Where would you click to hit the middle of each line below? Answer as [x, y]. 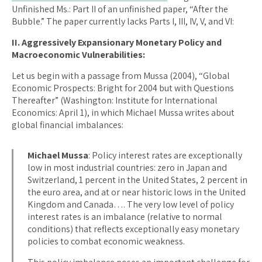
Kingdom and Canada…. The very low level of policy [131, 204]
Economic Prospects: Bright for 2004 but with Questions [123, 88]
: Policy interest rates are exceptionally [165, 155]
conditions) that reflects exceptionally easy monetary [133, 229]
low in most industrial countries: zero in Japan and [127, 167]
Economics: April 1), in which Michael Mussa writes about [123, 112]
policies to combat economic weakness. [106, 241]
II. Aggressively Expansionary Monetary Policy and [117, 42]
